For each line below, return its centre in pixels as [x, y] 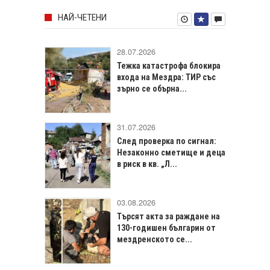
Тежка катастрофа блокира [169, 65]
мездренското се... [155, 239]
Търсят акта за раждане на [168, 216]
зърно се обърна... [152, 88]
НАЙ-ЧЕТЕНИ [82, 17]
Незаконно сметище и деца [171, 152]
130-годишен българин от [166, 228]
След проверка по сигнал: [167, 141]
